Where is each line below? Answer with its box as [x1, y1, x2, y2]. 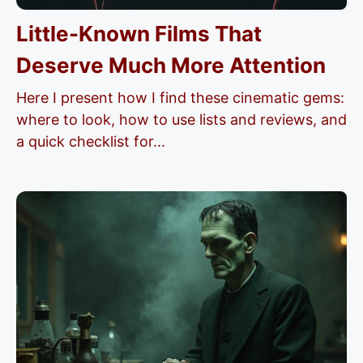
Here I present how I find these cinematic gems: [16, 89, 344, 106]
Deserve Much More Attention [16, 53, 326, 78]
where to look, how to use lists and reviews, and [16, 111, 347, 128]
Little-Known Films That [16, 21, 262, 46]
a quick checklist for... [16, 133, 165, 150]
